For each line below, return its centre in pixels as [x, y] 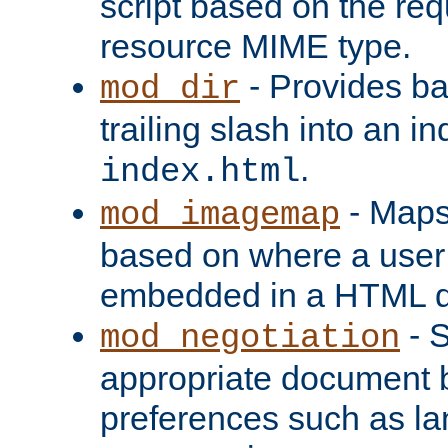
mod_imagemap [220, 214]
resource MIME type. [255, 45]
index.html [200, 171]
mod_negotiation [250, 337]
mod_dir [170, 88]
